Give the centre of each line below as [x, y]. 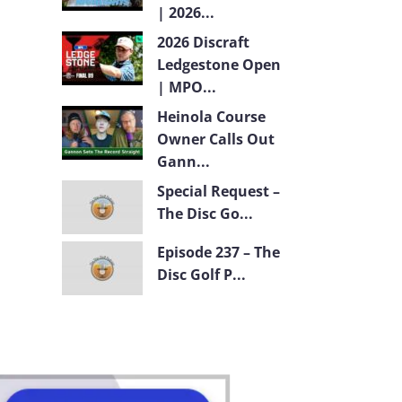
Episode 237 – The [218, 252]
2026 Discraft [203, 42]
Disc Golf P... [201, 274]
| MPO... [186, 87]
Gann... [183, 161]
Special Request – [218, 191]
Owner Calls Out [215, 139]
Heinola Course [211, 116]
